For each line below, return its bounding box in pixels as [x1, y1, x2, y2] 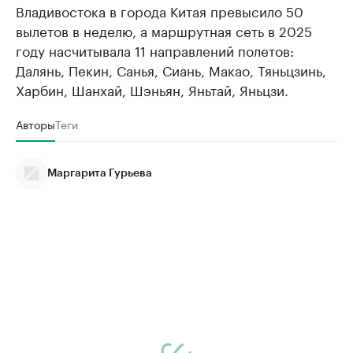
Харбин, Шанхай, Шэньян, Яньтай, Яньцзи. [16, 79, 288, 99]
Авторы [16, 115, 55, 132]
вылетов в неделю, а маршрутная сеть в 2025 [16, 20, 312, 40]
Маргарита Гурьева [47, 168, 152, 179]
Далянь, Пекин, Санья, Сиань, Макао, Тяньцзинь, [16, 59, 326, 80]
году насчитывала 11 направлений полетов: [16, 39, 294, 60]
